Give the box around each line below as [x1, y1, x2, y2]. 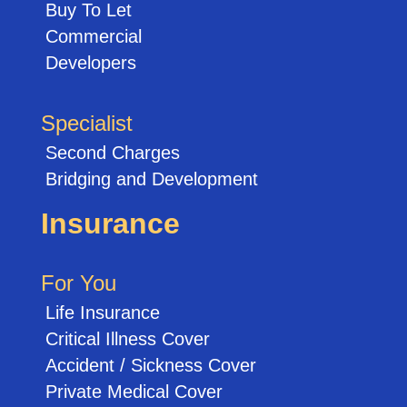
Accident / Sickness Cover [45, 354, 256, 375]
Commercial [45, 25, 142, 46]
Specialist [40, 110, 133, 135]
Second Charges [45, 142, 180, 163]
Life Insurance [45, 302, 160, 323]
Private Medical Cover [45, 381, 223, 402]
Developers [45, 52, 136, 73]
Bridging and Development [45, 168, 258, 189]
